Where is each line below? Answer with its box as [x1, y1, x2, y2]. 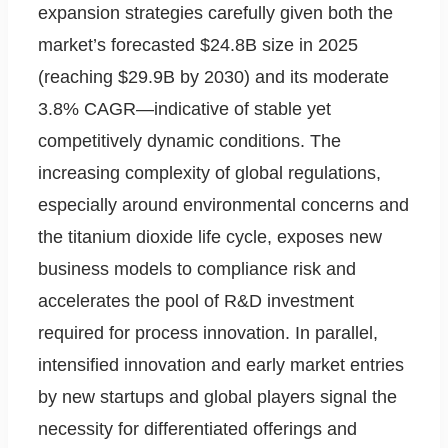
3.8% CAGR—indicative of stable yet [38, 99, 331, 120]
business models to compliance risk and [38, 259, 356, 280]
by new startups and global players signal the [38, 387, 397, 408]
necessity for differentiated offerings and [38, 419, 357, 440]
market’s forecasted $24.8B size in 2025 [38, 35, 358, 56]
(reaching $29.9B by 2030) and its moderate [38, 67, 389, 88]
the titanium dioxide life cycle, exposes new [38, 227, 382, 248]
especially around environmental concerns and [38, 195, 409, 216]
